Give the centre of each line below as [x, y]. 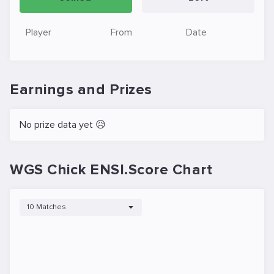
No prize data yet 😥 [63, 125]
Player [39, 32]
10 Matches [46, 207]
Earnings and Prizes [81, 90]
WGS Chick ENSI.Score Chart [111, 170]
